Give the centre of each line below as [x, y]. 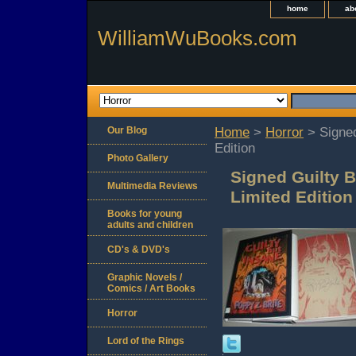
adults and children [150, 225]
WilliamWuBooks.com [197, 38]
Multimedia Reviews [153, 186]
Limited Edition [292, 197]
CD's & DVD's [139, 250]
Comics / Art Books [151, 289]
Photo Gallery [138, 159]
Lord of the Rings [146, 341]
